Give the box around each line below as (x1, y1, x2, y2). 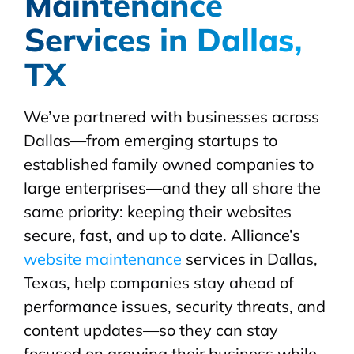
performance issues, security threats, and (24, 296, 326, 317)
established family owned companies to (24, 154, 314, 175)
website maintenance (24, 249, 182, 269)
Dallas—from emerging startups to (24, 130, 277, 151)
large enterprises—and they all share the (24, 178, 321, 198)
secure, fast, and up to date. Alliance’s (24, 225, 300, 246)
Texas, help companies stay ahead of (24, 273, 294, 293)
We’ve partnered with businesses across (24, 107, 319, 127)
